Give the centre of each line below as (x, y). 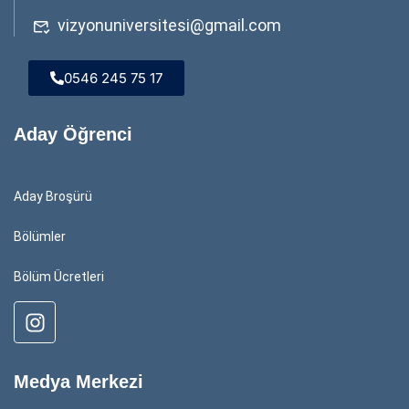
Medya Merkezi (79, 382)
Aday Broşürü (53, 197)
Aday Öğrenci (73, 135)
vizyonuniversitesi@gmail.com (169, 26)
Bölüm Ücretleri (59, 277)
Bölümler (40, 237)
